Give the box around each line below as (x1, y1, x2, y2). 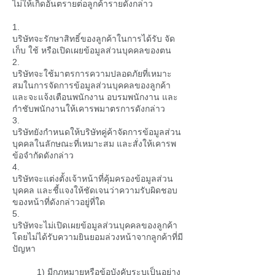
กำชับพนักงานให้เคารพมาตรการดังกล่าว (12, 104, 165, 114)
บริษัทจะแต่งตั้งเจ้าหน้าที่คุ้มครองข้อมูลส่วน (12, 174, 173, 184)
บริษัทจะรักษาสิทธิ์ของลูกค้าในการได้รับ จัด (12, 34, 175, 44)
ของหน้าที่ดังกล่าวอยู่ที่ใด (12, 197, 105, 207)
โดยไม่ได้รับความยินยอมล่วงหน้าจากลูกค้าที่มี (12, 232, 183, 242)
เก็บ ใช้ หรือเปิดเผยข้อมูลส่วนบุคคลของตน (12, 45, 171, 55)
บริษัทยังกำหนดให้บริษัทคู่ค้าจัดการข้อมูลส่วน (12, 127, 181, 137)
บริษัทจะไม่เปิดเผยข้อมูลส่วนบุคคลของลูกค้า (12, 220, 177, 230)
